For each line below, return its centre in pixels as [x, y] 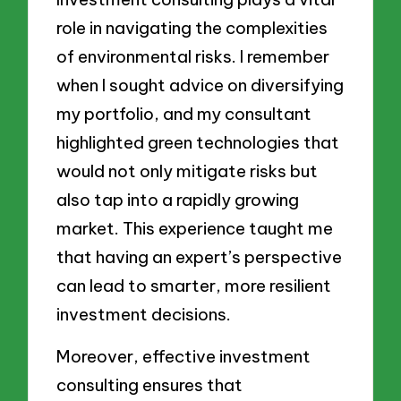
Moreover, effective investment [184, 357]
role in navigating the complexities [192, 27]
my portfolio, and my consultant [184, 113]
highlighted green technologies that [198, 142]
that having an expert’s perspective [200, 256]
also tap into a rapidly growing [178, 199]
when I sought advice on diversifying [200, 85]
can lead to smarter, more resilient [194, 285]
